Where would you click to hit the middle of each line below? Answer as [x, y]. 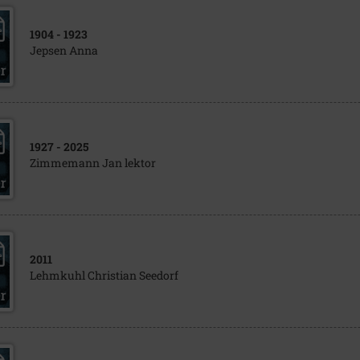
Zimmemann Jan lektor [92, 163]
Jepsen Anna [63, 50]
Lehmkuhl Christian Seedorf [104, 275]
